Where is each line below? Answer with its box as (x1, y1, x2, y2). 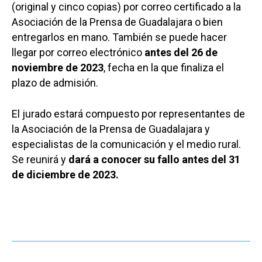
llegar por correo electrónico (12, 46, 144, 58)
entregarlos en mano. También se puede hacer (12, 30, 227, 43)
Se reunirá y (12, 153, 68, 166)
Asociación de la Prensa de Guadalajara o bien (12, 15, 223, 28)
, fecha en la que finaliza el (104, 61, 224, 74)
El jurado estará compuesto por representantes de (12, 107, 245, 120)
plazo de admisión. (12, 76, 98, 89)
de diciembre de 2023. (12, 168, 119, 181)
